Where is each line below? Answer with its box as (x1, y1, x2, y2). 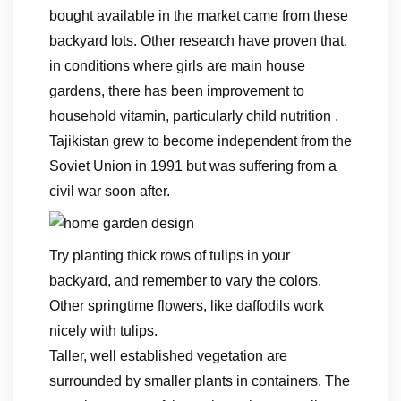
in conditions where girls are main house (49, 58, 305, 73)
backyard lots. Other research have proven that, (49, 33, 347, 48)
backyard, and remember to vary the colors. (49, 273, 321, 288)
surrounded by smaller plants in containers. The (49, 373, 350, 388)
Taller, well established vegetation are (49, 348, 287, 363)
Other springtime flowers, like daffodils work (49, 298, 324, 313)
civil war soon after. (49, 183, 170, 199)
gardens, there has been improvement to (49, 83, 304, 98)
